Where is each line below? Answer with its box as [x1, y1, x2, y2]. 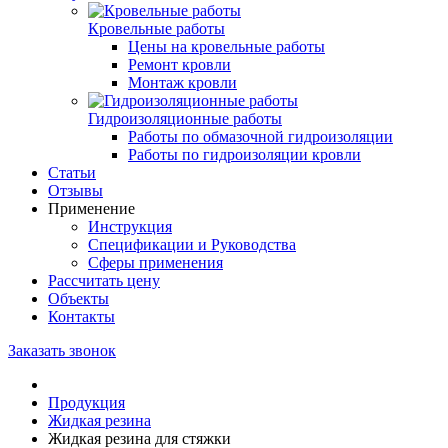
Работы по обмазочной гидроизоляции [128, 128, 393, 145]
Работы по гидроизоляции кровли [128, 146, 361, 163]
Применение [48, 200, 135, 217]
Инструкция [88, 218, 172, 235]
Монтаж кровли [128, 74, 237, 91]
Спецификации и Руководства [88, 236, 296, 253]
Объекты [48, 290, 109, 307]
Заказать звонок [8, 342, 116, 359]
